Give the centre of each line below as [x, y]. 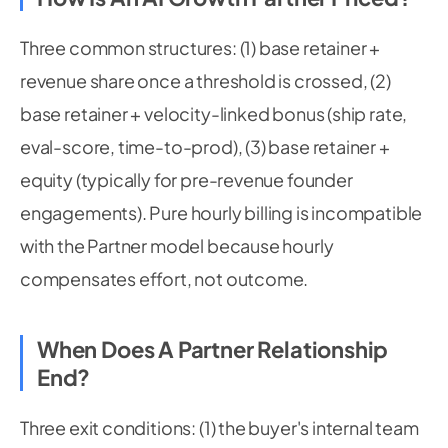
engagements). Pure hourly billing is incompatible [221, 212]
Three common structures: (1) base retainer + [200, 47]
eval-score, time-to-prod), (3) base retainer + [205, 146]
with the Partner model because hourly [177, 245]
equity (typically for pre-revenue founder [186, 179]
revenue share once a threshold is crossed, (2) [205, 80]
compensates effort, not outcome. [164, 278]
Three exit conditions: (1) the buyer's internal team [219, 427]
